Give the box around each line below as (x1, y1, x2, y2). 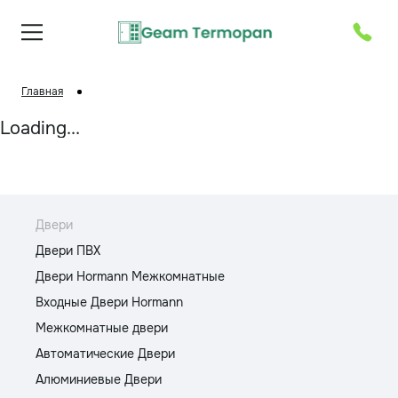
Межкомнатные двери (36, 320, 168, 336)
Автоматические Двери (36, 346, 175, 362)
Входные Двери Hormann (36, 294, 183, 310)
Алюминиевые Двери (36, 371, 162, 387)
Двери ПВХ (36, 243, 100, 259)
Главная (21, 84, 63, 99)
